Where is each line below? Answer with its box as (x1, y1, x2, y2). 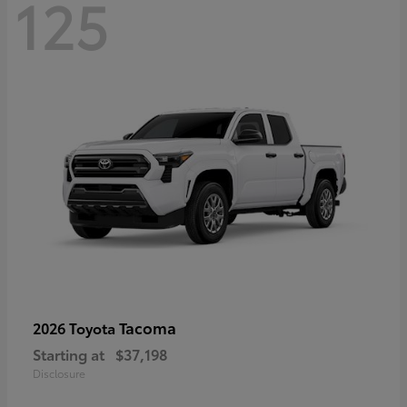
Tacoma (119, 316, 176, 339)
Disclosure (33, 365, 85, 382)
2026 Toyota (33, 317, 119, 339)
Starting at (33, 343, 104, 365)
